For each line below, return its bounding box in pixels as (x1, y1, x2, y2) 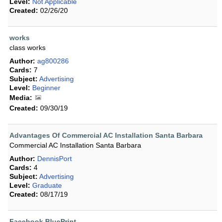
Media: (9, 94, 32, 102)
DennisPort (37, 155, 72, 163)
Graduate (32, 181, 62, 190)
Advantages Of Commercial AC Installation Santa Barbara (9, 131, 203, 140)
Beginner (32, 84, 60, 92)
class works (9, 44, 46, 52)
